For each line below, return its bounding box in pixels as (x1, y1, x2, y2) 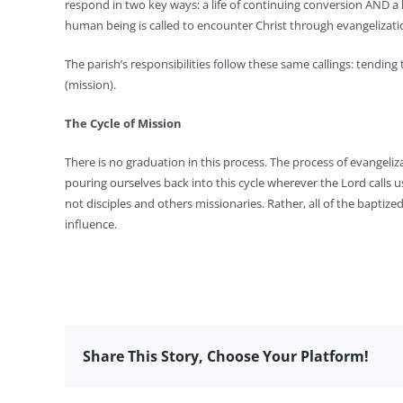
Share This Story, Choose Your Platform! (83, 345, 369, 366)
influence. (64, 216, 117, 232)
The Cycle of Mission (64, 115, 182, 131)
